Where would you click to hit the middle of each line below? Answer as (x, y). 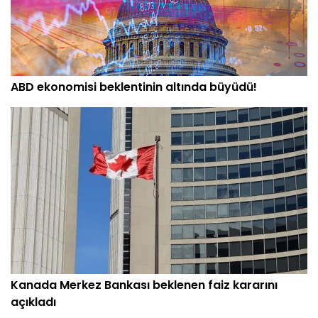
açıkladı (33, 302)
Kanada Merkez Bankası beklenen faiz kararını (144, 285)
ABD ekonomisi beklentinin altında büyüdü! (134, 87)
